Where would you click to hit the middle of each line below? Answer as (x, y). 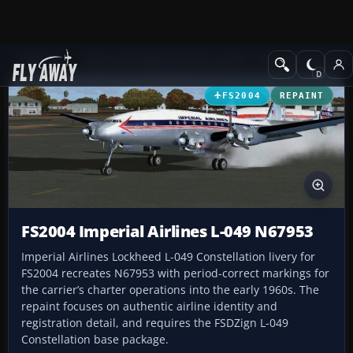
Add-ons (40, 60)
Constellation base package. (95, 340)
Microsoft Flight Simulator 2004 (164, 60)
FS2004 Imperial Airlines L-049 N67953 (167, 232)
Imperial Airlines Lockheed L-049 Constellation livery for (168, 257)
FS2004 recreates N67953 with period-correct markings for (175, 273)
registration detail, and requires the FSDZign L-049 (155, 323)
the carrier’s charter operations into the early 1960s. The (170, 290)
